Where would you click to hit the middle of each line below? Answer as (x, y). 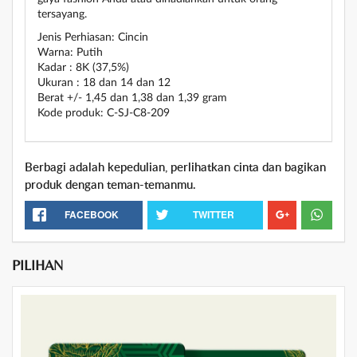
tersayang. (62, 14)
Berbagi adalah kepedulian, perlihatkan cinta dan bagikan (175, 166)
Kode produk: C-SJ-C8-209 (104, 113)
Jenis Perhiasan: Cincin (94, 37)
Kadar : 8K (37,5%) (83, 67)
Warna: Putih (70, 52)
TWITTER (213, 214)
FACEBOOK (92, 214)
